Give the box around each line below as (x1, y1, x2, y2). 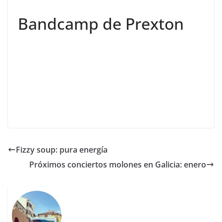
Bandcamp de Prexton (18, 13, 184, 35)
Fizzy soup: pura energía (16, 144, 108, 156)
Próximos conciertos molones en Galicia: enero (29, 159, 206, 170)
